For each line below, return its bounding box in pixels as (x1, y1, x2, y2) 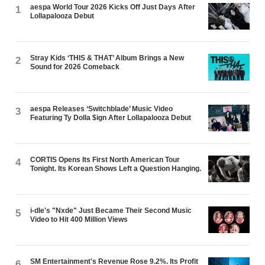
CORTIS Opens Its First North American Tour (30, 156, 180, 164)
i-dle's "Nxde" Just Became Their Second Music (30, 206, 192, 215)
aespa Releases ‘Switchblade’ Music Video (30, 105, 173, 114)
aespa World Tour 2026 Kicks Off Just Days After (30, 3, 196, 12)
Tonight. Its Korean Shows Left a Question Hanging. (30, 164, 202, 173)
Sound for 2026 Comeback (30, 63, 120, 72)
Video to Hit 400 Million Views (30, 215, 128, 224)
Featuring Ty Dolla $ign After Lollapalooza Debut (30, 114, 192, 122)
